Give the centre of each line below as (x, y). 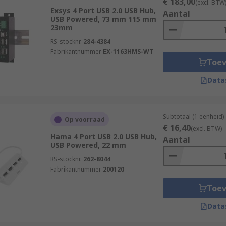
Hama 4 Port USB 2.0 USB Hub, (103, 136)
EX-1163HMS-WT (128, 52)
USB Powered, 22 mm (88, 145)
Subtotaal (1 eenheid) (193, 116)
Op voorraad (84, 119)
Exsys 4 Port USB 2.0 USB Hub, (103, 10)
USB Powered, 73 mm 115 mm (103, 19)
